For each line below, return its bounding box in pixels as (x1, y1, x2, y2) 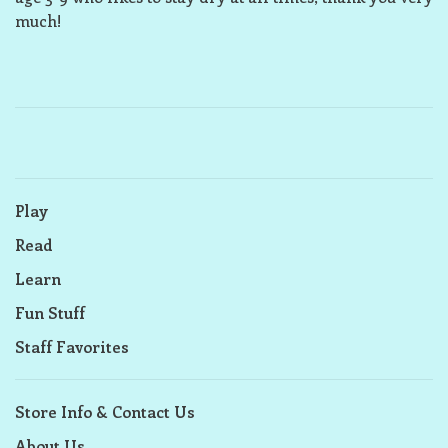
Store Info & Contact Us (15, 401, 195, 422)
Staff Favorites (15, 336, 129, 357)
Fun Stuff (15, 302, 85, 323)
